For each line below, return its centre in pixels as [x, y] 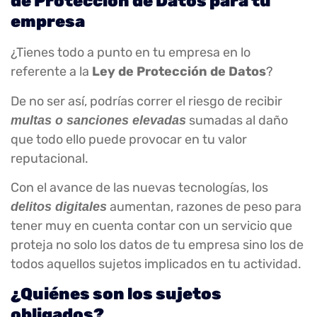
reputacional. [50, 158]
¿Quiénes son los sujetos [116, 294]
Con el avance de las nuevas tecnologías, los [139, 187]
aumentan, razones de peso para [204, 206]
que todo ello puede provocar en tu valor [129, 139]
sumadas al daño [237, 120]
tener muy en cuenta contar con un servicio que [151, 225]
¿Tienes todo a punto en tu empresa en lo [131, 53]
